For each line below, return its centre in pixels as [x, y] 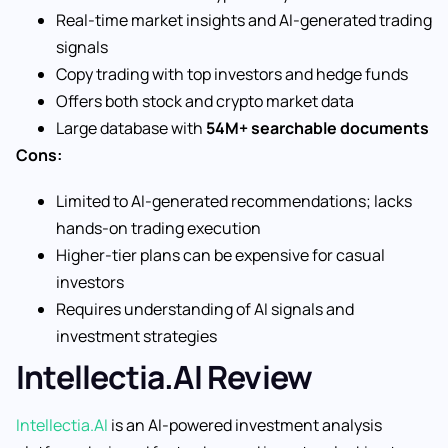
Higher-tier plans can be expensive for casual [220, 255]
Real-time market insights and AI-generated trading [244, 19]
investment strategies [136, 336]
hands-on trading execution [158, 228]
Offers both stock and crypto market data [205, 100]
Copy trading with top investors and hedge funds [232, 73]
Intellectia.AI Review [164, 377]
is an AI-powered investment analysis [245, 425]
